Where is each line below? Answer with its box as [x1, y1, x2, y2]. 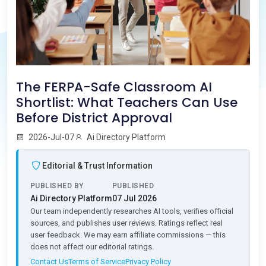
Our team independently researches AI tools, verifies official [30, 206, 233, 216]
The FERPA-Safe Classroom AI [16, 77, 212, 96]
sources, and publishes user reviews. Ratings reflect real [30, 218, 223, 227]
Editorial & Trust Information [42, 160, 153, 170]
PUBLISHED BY [30, 181, 84, 190]
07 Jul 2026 [112, 193, 157, 203]
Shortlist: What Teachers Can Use [16, 93, 237, 112]
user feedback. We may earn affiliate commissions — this [30, 230, 226, 239]
